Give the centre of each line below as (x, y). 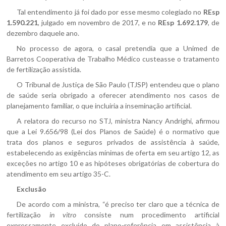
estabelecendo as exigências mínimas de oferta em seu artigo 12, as (113, 153)
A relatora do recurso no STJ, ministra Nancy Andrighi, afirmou (118, 121)
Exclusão (32, 189)
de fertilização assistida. (44, 69)
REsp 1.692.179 (183, 22)
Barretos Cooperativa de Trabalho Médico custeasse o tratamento (113, 59)
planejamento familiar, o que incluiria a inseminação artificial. (99, 106)
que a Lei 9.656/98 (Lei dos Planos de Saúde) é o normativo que (113, 131)
